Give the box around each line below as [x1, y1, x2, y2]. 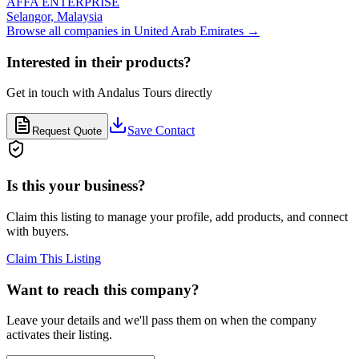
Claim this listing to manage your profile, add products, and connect [6, 209, 348, 224]
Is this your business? [6, 177, 146, 195]
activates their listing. [6, 328, 112, 342]
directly [171, 86, 212, 100]
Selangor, [6, 10, 57, 24]
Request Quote [32, 125, 102, 138]
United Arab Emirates [134, 24, 244, 38]
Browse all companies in [6, 24, 134, 38]
